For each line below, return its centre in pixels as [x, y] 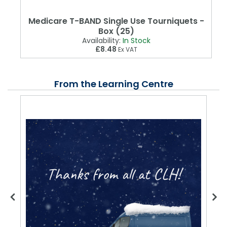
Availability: [101, 41]
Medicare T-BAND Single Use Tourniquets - [116, 21]
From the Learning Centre [113, 84]
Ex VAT [127, 50]
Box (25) [116, 31]
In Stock [136, 41]
